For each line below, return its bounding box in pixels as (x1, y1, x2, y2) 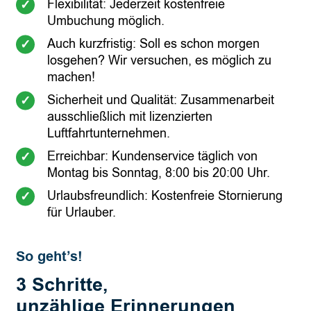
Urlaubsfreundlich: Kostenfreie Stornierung (47, 187, 283, 204)
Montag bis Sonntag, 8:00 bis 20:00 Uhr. (47, 164, 270, 181)
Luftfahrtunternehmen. (47, 124, 170, 142)
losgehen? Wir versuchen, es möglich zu (47, 51, 271, 69)
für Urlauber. (47, 203, 116, 221)
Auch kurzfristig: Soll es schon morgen (47, 35, 260, 52)
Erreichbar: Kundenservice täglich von (47, 147, 258, 165)
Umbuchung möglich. (47, 12, 165, 29)
